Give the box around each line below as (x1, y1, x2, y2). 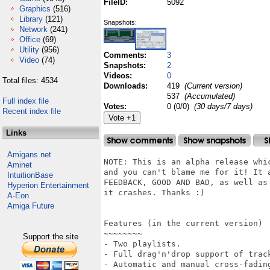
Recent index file (2, 107, 61, 116)
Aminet (7, 160, 32, 169)
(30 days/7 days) (194, 102, 253, 111)
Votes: (104, 102, 129, 111)
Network (19, 25, 48, 34)
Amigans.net (7, 150, 51, 159)
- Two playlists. (104, 239, 181, 248)
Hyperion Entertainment (7, 181, 89, 190)
